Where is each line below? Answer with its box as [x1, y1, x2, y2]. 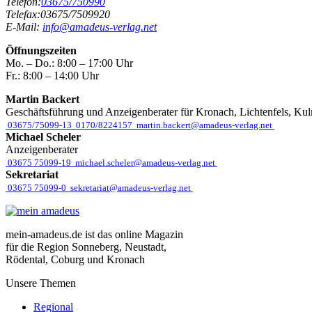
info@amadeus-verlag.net [42, 21, 157, 33]
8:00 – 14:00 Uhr [23, 70, 99, 81]
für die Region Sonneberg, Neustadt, [6, 241, 166, 253]
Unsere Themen [6, 277, 76, 289]
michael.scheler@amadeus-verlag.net [73, 157, 217, 168]
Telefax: [6, 8, 40, 20]
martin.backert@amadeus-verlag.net [134, 120, 274, 130]
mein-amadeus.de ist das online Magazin [6, 228, 183, 240]
